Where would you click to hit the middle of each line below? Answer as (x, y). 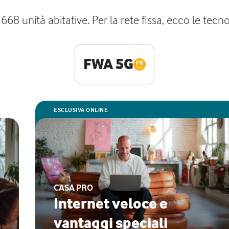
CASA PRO (73, 188)
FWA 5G (108, 64)
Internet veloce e (111, 203)
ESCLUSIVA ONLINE (81, 110)
